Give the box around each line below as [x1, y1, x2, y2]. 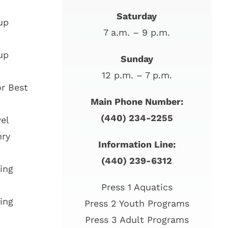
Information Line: [98, 139, 176, 150]
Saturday [117, 11, 157, 22]
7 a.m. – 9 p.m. [103, 27, 170, 38]
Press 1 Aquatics [101, 182, 173, 193]
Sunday [120, 53, 153, 65]
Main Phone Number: [90, 96, 183, 107]
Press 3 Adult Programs [84, 214, 189, 225]
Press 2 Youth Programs [84, 198, 189, 209]
